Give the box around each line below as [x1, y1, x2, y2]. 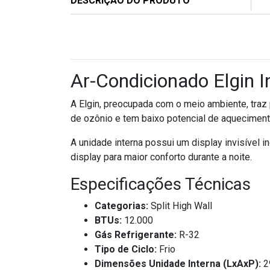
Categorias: [95, 200, 148, 212]
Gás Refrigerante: [95, 229, 177, 241]
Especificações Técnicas [71, 174, 251, 195]
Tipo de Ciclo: [95, 243, 157, 256]
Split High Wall [148, 200, 212, 212]
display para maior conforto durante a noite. [71, 151, 252, 163]
